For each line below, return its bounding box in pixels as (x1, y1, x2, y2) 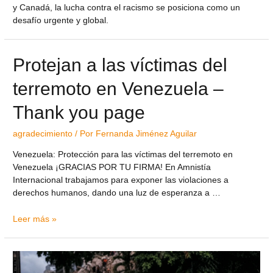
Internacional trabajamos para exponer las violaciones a (13, 175, 229, 185)
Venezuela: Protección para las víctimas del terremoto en (13, 149, 233, 159)
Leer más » (13, 214, 57, 224)
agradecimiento (13, 129, 73, 138)
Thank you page (13, 102, 146, 122)
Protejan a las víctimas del (13, 54, 228, 75)
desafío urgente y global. (13, 15, 109, 25)
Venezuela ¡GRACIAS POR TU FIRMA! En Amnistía (13, 162, 211, 172)
